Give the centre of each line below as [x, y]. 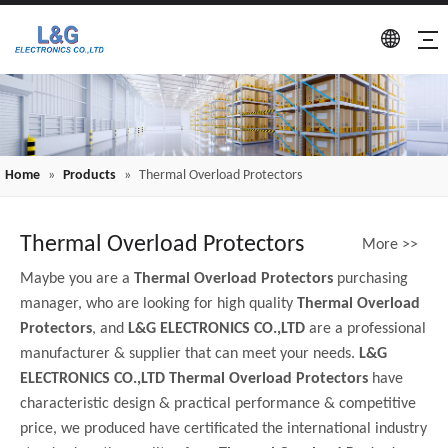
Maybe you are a [77, 278]
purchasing [370, 278]
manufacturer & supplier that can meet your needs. [189, 353]
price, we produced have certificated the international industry [223, 428]
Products [89, 175]
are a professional [365, 328]
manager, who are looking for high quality [158, 303]
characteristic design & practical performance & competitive [218, 403]
